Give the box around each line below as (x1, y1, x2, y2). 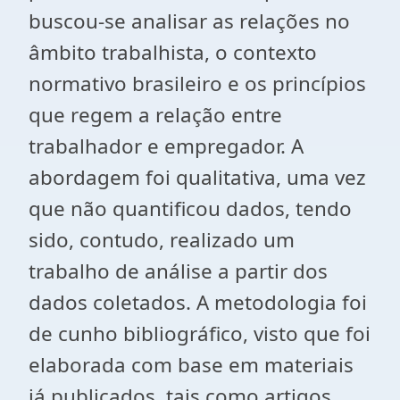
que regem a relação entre (29, 101, 282, 129)
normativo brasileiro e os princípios (29, 70, 366, 97)
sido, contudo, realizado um (29, 226, 295, 254)
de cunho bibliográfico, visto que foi (29, 320, 371, 347)
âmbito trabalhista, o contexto (29, 38, 317, 66)
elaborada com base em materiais (29, 351, 354, 379)
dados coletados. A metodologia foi (29, 288, 367, 316)
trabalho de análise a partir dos (29, 257, 328, 285)
